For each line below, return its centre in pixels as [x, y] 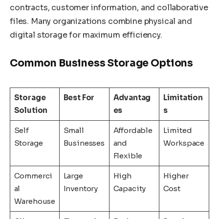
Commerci [33, 175]
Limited [177, 130]
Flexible [128, 155]
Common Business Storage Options [102, 63]
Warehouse [35, 201]
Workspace [184, 143]
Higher [176, 175]
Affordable [133, 130]
